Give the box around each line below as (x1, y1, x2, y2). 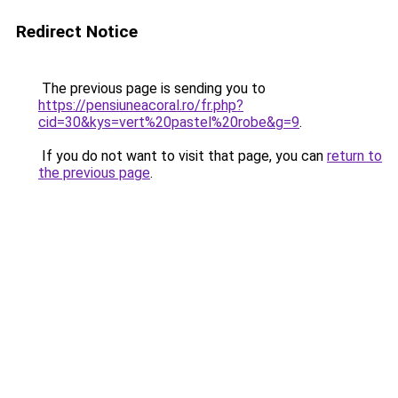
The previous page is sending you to (38, 80, 266, 97)
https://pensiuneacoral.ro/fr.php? (38, 97, 243, 114)
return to (327, 147, 382, 164)
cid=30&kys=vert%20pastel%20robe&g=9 (38, 114, 299, 131)
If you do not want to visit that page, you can (38, 147, 327, 164)
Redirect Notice (16, 21, 138, 42)
